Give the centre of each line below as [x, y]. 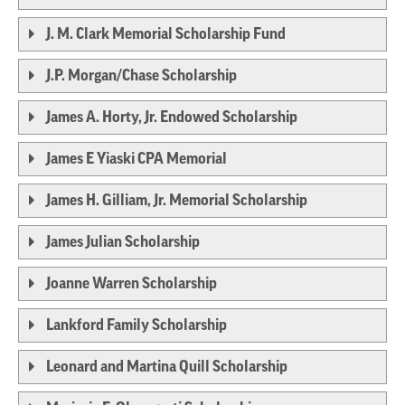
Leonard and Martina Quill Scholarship [167, 367]
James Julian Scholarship [123, 242]
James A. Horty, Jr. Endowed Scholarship [172, 118]
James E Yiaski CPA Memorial [137, 159]
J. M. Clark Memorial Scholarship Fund [166, 34]
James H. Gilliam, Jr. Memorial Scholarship [177, 201]
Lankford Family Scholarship [137, 325]
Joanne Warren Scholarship [132, 284]
